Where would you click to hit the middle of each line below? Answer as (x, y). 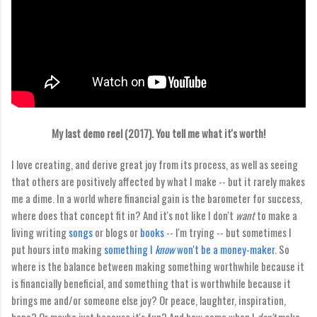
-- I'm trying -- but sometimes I (228, 232)
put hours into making (58, 249)
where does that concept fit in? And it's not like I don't (123, 215)
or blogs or (116, 232)
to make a (276, 215)
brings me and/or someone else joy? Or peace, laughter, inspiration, (149, 300)
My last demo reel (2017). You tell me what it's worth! (158, 133)
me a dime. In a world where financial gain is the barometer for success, (157, 198)
